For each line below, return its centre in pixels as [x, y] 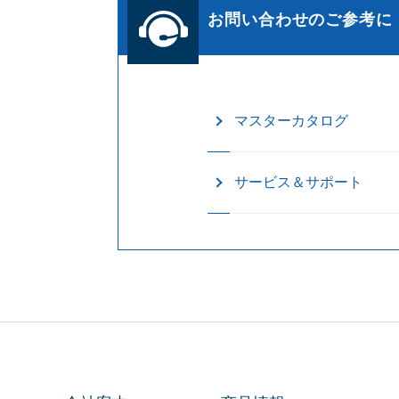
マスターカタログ [291, 121]
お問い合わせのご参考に [300, 19]
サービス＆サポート [298, 182]
